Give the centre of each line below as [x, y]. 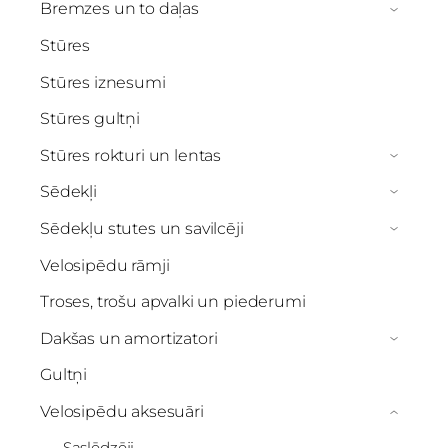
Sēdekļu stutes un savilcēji [142, 228]
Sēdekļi [68, 192]
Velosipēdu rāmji [105, 265]
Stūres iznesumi [103, 82]
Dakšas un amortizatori [129, 338]
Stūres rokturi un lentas [131, 155]
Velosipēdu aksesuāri [122, 411]
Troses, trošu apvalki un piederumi [173, 302]
